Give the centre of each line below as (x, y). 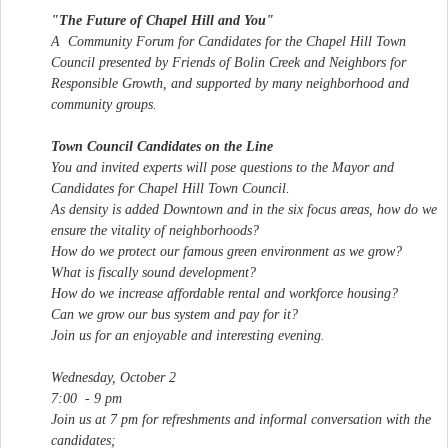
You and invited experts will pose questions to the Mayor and (222, 167)
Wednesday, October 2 (113, 377)
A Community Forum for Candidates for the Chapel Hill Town (228, 41)
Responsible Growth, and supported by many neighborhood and (230, 83)
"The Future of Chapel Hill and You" (162, 20)
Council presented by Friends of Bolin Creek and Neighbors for (228, 62)
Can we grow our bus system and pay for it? (174, 314)
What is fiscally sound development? (153, 272)
